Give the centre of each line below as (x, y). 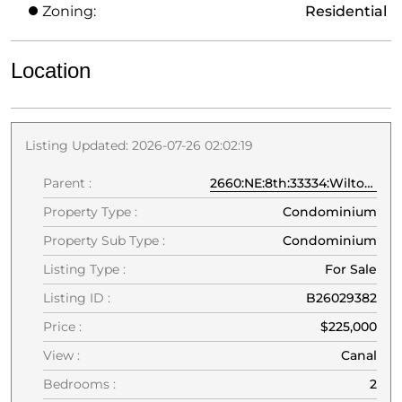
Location (51, 70)
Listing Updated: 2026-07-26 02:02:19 (139, 145)
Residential (346, 11)
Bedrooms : (79, 384)
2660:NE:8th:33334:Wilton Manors (287, 183)
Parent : (67, 183)
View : (61, 355)
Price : (62, 326)
